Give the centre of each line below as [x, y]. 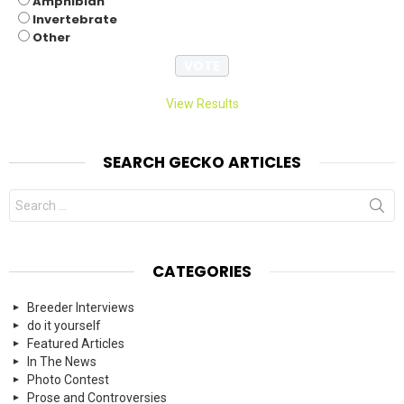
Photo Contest [68, 380]
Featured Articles [76, 344]
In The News [62, 362]
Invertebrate [75, 20]
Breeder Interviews [81, 308]
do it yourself [64, 326]
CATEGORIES [202, 272]
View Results [202, 104]
